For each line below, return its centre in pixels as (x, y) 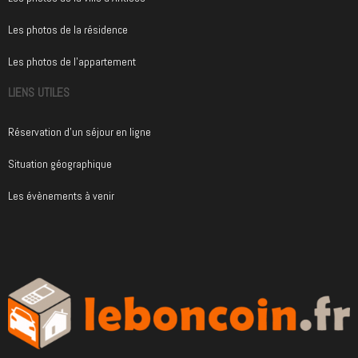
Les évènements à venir (61, 196)
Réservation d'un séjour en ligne (80, 132)
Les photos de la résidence (68, 30)
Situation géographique (60, 164)
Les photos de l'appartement (72, 62)
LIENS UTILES (39, 93)
